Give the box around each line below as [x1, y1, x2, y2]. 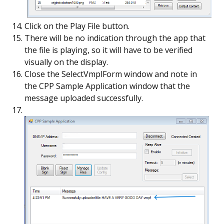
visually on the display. [24, 56, 110, 67]
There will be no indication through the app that [24, 32, 205, 43]
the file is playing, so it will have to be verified [24, 44, 192, 55]
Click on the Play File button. [24, 20, 129, 31]
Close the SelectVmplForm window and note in [24, 68, 197, 79]
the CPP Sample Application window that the [24, 80, 190, 91]
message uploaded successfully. [24, 92, 145, 103]
